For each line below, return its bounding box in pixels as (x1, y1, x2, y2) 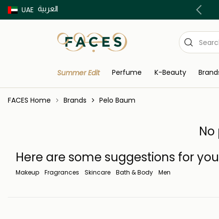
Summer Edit (57, 68, 100, 78)
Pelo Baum (99, 95, 135, 105)
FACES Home (8, 95, 51, 105)
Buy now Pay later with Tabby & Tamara (4, 5, 141, 15)
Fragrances (44, 168, 79, 176)
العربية (38, 4, 58, 13)
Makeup (16, 168, 39, 176)
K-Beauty (154, 67, 186, 78)
